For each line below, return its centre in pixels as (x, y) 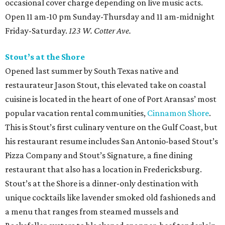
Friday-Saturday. (37, 30)
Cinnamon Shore (178, 113)
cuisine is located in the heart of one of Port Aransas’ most (111, 99)
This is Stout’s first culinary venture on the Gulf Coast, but (111, 127)
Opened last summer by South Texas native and (92, 71)
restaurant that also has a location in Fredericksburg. (103, 169)
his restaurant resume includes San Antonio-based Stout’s (111, 141)
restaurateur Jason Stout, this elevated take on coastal (105, 85)
